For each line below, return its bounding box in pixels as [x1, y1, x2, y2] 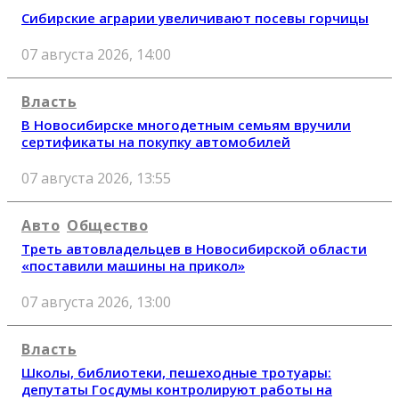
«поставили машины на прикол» [21, 256, 245, 274]
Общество [67, 215, 148, 235]
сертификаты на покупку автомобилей [21, 132, 290, 151]
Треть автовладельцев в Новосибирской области [21, 239, 367, 257]
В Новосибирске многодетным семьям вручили [21, 115, 351, 134]
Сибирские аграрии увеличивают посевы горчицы [21, 8, 369, 27]
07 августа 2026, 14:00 [21, 44, 171, 64]
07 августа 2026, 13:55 [21, 167, 171, 188]
